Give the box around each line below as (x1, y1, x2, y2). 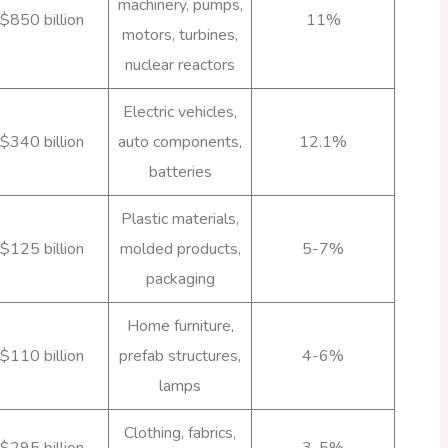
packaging (145, 267, 215, 290)
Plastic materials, (121, 207, 239, 230)
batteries (148, 160, 212, 183)
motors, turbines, (122, 23, 238, 46)
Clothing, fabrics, (124, 421, 236, 444)
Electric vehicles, (123, 100, 237, 123)
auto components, (118, 130, 242, 153)
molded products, (119, 237, 241, 260)
